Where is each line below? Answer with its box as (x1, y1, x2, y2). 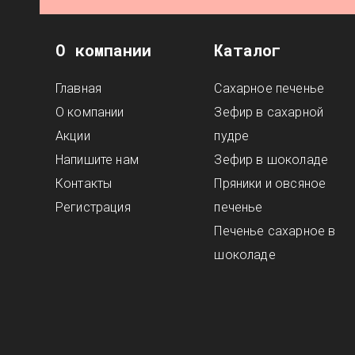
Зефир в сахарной (214, 104, 323, 120)
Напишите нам (55, 151, 139, 167)
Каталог (214, 39, 282, 60)
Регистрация (55, 199, 131, 215)
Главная (55, 80, 102, 96)
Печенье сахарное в (214, 223, 336, 239)
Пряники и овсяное (214, 175, 326, 191)
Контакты (55, 175, 113, 191)
